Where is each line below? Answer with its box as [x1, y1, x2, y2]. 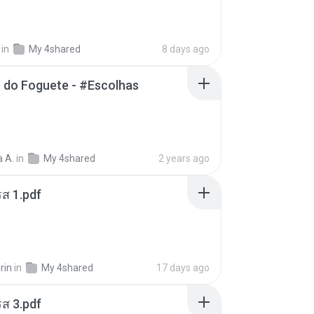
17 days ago [156, 262, 210, 273]
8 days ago [162, 43, 210, 55]
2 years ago [158, 153, 210, 164]
